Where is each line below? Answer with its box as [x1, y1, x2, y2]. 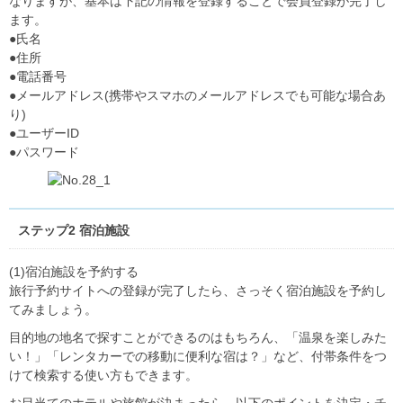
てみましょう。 [9, 302, 97, 318]
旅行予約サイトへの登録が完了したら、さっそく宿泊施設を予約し [9, 283, 387, 299]
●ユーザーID [9, 126, 79, 141]
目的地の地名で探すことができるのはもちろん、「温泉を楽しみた [9, 330, 387, 345]
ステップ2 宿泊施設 [18, 223, 130, 238]
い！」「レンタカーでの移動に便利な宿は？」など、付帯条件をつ [9, 349, 387, 364]
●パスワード [9, 145, 79, 160]
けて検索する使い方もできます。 [9, 368, 198, 383]
